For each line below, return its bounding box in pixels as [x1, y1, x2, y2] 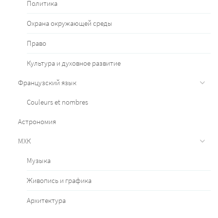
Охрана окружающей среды [27, 18, 112, 28]
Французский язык [18, 77, 76, 87]
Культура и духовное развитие [27, 58, 121, 68]
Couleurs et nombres [27, 97, 88, 107]
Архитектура [27, 195, 66, 205]
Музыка [27, 155, 51, 165]
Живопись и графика [27, 175, 91, 185]
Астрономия [18, 116, 56, 126]
